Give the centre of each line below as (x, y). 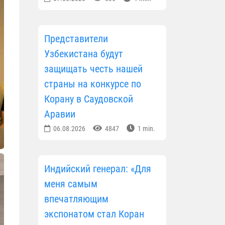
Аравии (60, 114)
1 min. (146, 129)
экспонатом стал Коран (94, 214)
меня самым (71, 184)
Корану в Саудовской (89, 99)
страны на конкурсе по (93, 84)
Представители (76, 39)
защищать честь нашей (93, 69)
